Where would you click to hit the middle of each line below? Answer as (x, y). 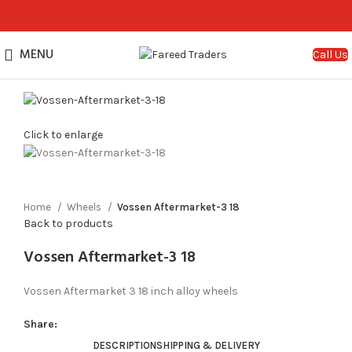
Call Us (330, 55)
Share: (40, 324)
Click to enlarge (63, 135)
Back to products (68, 223)
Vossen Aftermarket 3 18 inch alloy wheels (131, 291)
